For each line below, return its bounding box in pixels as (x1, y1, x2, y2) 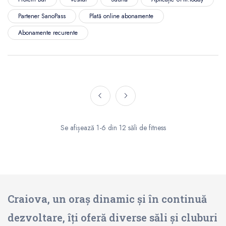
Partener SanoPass (18, 12, 66, 21)
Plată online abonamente (89, 12, 153, 21)
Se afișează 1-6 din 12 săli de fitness (60, 123, 166, 133)
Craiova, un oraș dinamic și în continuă (8, 192, 207, 205)
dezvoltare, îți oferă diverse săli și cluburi (8, 211, 217, 224)
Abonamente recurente (18, 28, 78, 37)
